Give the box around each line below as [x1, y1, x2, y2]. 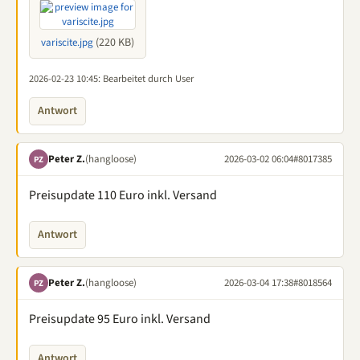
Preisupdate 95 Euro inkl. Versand [29, 310, 211, 328]
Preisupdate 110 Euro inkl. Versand [29, 186, 217, 204]
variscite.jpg [41, 35, 93, 50]
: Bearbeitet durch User [98, 72, 194, 86]
